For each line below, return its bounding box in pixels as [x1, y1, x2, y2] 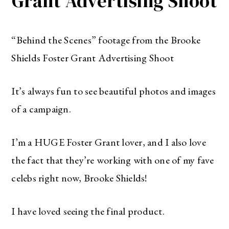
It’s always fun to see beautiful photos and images [11, 84, 216, 98]
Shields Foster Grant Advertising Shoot [11, 51, 174, 64]
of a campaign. [11, 102, 71, 116]
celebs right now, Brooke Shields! [11, 171, 147, 185]
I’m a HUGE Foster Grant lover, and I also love [11, 135, 206, 149]
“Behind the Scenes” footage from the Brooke [11, 33, 201, 47]
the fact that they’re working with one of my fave [11, 153, 214, 167]
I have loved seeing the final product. [11, 204, 165, 218]
